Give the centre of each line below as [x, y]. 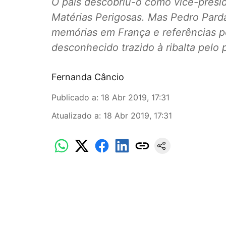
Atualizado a [75, 116]
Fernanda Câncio [88, 77]
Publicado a [74, 97]
